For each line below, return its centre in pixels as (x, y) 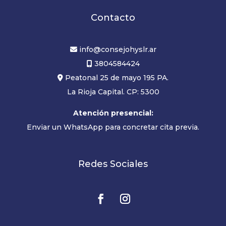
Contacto (113, 17)
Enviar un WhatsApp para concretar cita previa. (113, 127)
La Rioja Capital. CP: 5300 (113, 92)
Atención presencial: (113, 113)
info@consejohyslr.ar (118, 49)
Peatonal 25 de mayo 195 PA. (116, 77)
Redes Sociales (113, 164)
